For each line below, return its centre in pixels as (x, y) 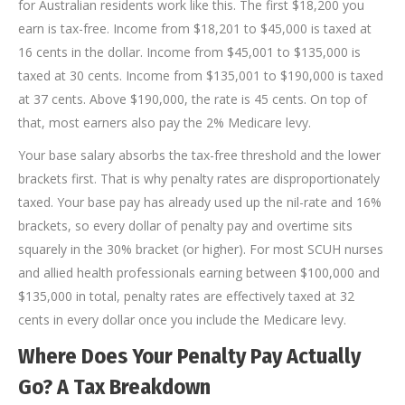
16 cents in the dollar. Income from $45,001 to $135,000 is (189, 52)
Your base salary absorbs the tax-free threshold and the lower (199, 155)
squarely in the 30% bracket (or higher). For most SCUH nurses (201, 250)
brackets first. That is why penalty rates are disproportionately (199, 179)
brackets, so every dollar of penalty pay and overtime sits (185, 226)
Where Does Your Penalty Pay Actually (189, 357)
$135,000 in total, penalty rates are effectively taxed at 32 (186, 297)
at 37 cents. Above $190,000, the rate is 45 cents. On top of (193, 99)
